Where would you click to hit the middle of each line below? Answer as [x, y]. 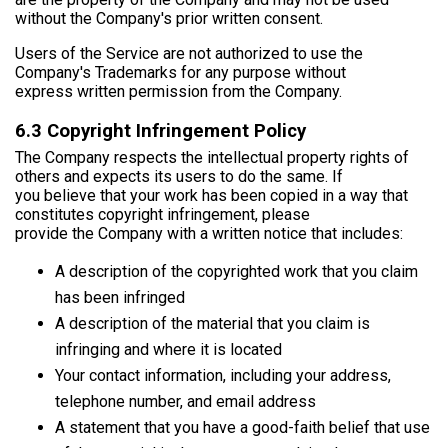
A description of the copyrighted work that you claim [236, 272]
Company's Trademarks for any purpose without [180, 73]
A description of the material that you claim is [212, 324]
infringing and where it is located [168, 350]
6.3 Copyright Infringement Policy [160, 131]
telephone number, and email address [185, 402]
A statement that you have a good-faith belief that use [242, 428]
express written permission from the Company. [178, 92]
